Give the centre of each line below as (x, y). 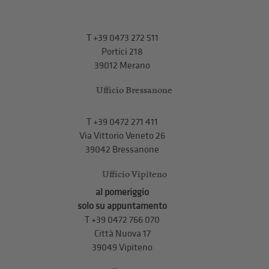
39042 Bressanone (122, 150)
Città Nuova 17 (122, 234)
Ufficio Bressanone (134, 89)
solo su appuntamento (122, 206)
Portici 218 (122, 52)
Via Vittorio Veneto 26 (122, 136)
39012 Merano (122, 65)
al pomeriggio (122, 192)
